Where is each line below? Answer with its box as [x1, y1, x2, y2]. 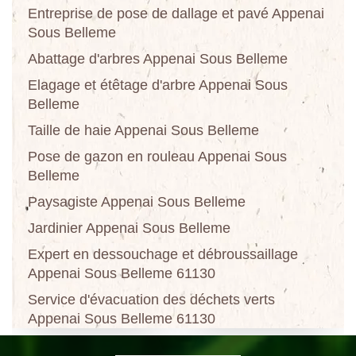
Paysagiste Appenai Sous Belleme [28, 193, 246, 210]
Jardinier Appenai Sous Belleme [28, 219, 230, 236]
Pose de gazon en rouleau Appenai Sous [28, 148, 287, 164]
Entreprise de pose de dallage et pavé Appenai [28, 5, 324, 21]
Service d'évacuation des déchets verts [28, 291, 275, 308]
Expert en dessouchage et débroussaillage [28, 246, 298, 262]
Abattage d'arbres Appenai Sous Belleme [28, 50, 288, 67]
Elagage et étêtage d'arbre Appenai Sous [28, 76, 288, 93]
